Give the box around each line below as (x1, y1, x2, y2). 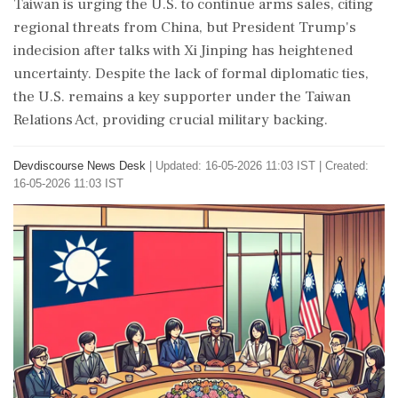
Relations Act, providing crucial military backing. (13, 110, 328, 130)
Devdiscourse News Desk (13, 159, 146, 172)
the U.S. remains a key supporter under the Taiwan (13, 87, 351, 107)
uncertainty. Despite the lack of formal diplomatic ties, (13, 64, 369, 84)
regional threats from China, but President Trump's (13, 18, 356, 37)
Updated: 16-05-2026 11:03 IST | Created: (155, 159, 369, 172)
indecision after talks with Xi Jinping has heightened (13, 41, 353, 60)
